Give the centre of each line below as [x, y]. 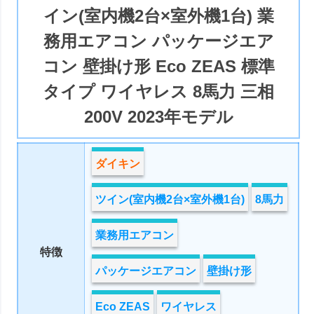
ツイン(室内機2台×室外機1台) [170, 200]
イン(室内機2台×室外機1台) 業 [158, 15]
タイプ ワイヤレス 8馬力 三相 [159, 91]
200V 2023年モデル [158, 116]
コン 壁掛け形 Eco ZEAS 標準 [158, 66]
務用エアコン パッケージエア [158, 41]
